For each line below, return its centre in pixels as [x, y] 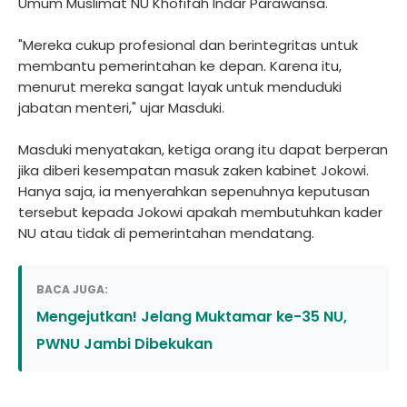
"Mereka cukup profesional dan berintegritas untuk [188, 45]
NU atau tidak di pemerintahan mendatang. [166, 233]
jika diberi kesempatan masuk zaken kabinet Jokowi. [194, 170]
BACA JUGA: [72, 289]
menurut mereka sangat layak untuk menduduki [180, 87]
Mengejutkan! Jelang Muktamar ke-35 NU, [192, 317]
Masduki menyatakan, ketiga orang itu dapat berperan [203, 149]
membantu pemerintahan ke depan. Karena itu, [180, 66]
